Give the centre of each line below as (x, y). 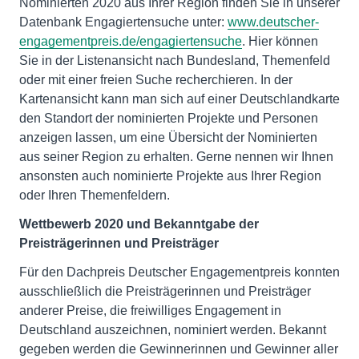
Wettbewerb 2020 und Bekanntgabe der (139, 224)
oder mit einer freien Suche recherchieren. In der (156, 80)
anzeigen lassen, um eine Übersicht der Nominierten (168, 137)
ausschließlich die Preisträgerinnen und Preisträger (165, 291)
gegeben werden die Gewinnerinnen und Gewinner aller (179, 349)
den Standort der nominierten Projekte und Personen (169, 118)
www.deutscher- (273, 22)
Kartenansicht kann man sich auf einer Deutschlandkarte (179, 99)
